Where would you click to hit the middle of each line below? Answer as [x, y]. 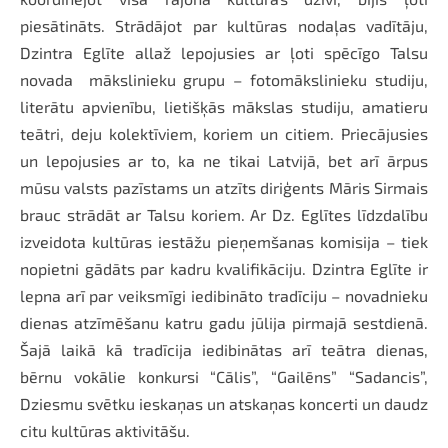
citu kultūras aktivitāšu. [105, 430]
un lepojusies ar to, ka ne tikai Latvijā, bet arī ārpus [224, 160]
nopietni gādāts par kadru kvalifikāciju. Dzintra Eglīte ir [224, 268]
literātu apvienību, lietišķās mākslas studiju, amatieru [224, 106]
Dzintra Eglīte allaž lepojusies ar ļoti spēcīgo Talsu [224, 52]
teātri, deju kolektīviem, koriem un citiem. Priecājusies [224, 133]
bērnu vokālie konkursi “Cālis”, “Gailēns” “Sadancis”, [224, 376]
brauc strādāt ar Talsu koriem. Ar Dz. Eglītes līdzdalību [224, 214]
